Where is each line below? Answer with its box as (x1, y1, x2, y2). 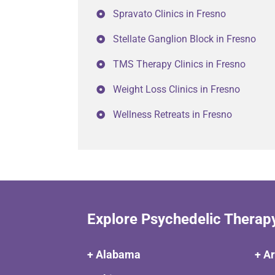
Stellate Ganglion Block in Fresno (113, 33, 256, 45)
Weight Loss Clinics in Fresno (113, 83, 240, 95)
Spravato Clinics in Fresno (113, 8, 226, 20)
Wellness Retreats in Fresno (113, 109, 232, 120)
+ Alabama (87, 248, 141, 261)
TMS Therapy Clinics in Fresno (113, 58, 246, 70)
